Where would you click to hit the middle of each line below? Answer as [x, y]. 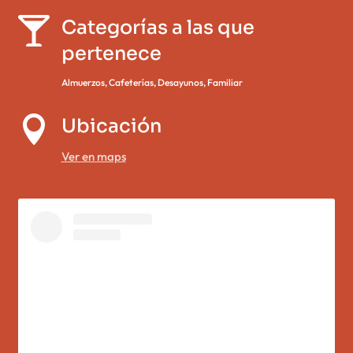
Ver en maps [93, 156]
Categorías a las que [158, 27]
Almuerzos [83, 82]
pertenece [111, 53]
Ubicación [111, 126]
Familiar [225, 82]
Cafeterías [131, 82]
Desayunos [180, 82]
